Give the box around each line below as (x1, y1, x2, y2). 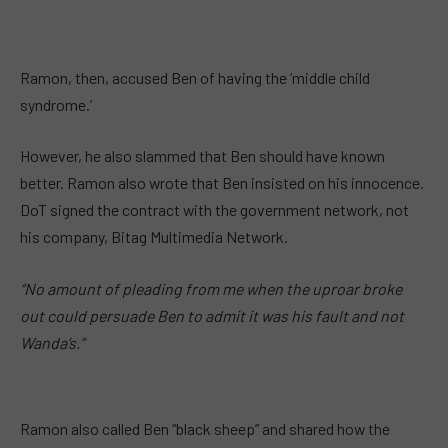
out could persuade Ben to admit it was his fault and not (20, 305, 404, 325)
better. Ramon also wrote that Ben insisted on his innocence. (20, 173, 427, 193)
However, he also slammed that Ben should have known (20, 146, 385, 166)
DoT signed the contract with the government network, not (20, 200, 409, 220)
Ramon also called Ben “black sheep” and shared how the (20, 419, 390, 439)
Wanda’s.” (20, 332, 84, 352)
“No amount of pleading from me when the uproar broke (20, 278, 402, 298)
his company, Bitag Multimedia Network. (20, 227, 288, 247)
